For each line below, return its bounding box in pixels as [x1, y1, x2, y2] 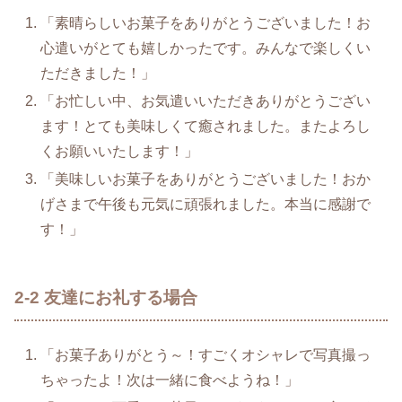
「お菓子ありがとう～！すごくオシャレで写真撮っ [40, 346, 371, 363]
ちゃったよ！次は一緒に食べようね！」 [40, 371, 300, 388]
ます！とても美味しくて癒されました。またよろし [40, 118, 371, 134]
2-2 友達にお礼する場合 [14, 288, 197, 308]
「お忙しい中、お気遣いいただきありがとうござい [40, 93, 371, 109]
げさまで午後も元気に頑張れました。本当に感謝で [40, 197, 371, 213]
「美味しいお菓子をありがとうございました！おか [40, 171, 371, 188]
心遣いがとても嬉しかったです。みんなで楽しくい [40, 39, 371, 56]
